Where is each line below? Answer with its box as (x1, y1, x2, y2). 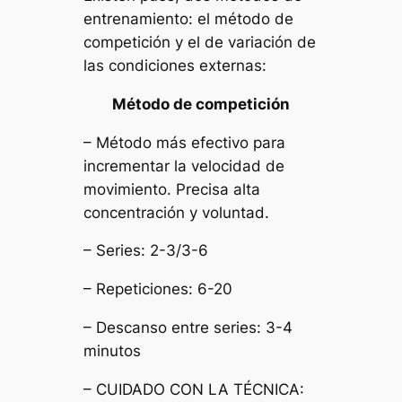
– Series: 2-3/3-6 (83, 241, 209, 260)
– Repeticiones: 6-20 (83, 280, 233, 299)
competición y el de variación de (83, 33, 317, 52)
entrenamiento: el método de (83, 10, 294, 29)
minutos (83, 342, 142, 361)
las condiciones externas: (83, 57, 267, 75)
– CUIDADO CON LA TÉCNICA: (83, 380, 305, 398)
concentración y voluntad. (83, 203, 270, 222)
